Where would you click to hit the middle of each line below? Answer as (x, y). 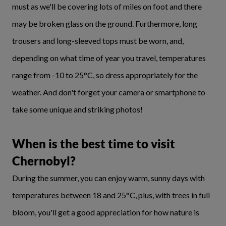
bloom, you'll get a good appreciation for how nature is (106, 212)
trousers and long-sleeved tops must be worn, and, (98, 41)
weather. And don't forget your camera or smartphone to (109, 92)
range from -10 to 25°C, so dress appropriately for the (105, 75)
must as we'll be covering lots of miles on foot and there (107, 6)
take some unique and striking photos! (77, 109)
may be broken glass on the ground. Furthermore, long (105, 23)
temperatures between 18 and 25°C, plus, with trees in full (111, 195)
